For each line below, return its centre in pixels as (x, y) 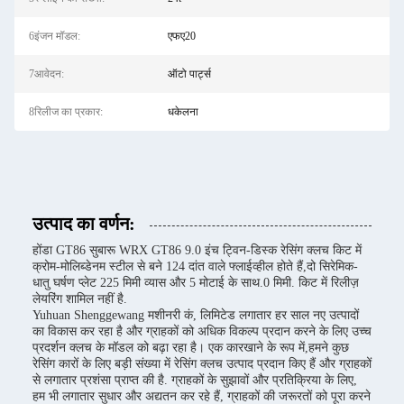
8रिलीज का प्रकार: (66, 112)
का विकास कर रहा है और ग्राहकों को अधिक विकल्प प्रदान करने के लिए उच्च (202, 331)
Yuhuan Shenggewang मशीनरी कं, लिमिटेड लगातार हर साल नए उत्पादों (196, 315)
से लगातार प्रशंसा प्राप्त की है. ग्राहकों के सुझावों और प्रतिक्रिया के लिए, (195, 380)
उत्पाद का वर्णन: (84, 224)
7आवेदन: (46, 74)
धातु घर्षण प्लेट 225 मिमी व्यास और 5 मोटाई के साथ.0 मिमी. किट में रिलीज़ (196, 283)
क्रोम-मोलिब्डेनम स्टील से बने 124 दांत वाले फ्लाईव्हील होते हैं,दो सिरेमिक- (195, 266)
